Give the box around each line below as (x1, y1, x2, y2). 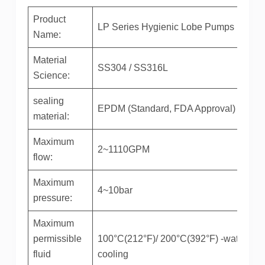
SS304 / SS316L (97, 62, 170, 73)
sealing (33, 95, 64, 106)
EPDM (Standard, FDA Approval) (97, 103, 235, 114)
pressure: (33, 192, 72, 203)
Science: (33, 70, 70, 80)
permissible (33, 233, 82, 244)
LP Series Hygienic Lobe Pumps (97, 21, 234, 32)
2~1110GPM (97, 144, 150, 154)
